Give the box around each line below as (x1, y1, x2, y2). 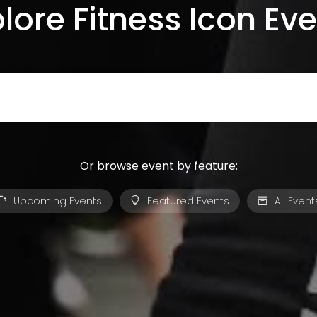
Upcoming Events (13, 194, 102, 208)
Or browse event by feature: (79, 158, 238, 174)
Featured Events (147, 194, 229, 208)
